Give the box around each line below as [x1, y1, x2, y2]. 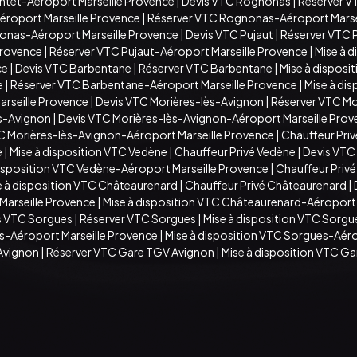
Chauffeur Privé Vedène [175, 143, 296, 159]
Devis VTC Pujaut [186, 26, 273, 41]
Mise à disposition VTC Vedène [10, 143, 167, 159]
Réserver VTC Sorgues [80, 210, 196, 226]
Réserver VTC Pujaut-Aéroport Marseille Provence [49, 43, 308, 58]
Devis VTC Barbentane [15, 60, 131, 75]
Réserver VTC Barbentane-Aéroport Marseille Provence [10, 76, 297, 92]
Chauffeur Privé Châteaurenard [185, 177, 347, 192]
